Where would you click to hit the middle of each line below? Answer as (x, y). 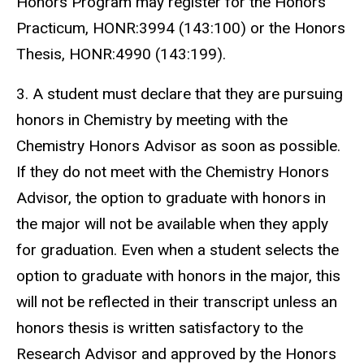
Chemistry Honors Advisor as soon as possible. (178, 145)
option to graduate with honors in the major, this (178, 275)
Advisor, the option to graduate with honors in (171, 197)
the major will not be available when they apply (172, 223)
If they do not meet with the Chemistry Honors (173, 171)
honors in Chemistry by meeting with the (152, 119)
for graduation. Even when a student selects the (178, 249)
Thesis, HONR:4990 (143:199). (121, 54)
